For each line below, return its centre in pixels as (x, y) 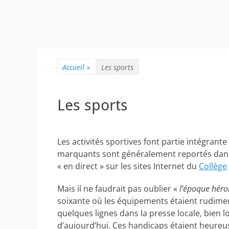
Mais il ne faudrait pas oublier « (118, 189)
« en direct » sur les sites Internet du (128, 166)
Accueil (73, 67)
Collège (213, 166)
